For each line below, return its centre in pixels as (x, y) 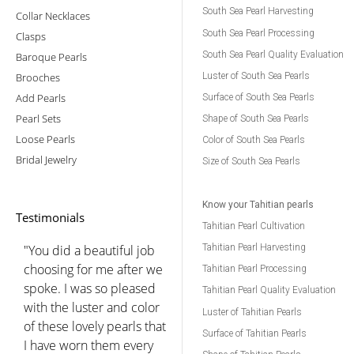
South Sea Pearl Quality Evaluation (273, 55)
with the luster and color (92, 307)
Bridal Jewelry (46, 159)
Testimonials (50, 217)
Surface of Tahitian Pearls (254, 333)
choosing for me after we (93, 269)
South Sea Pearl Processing (258, 33)
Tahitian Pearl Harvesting (254, 247)
